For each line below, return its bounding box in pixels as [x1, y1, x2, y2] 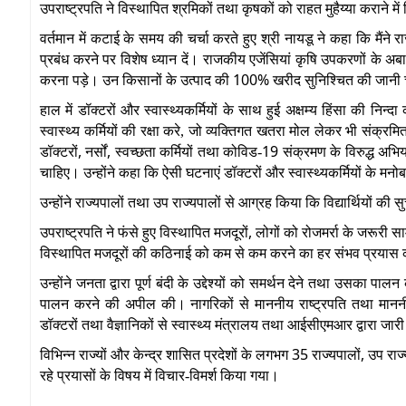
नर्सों [85, 143, 108, 159]
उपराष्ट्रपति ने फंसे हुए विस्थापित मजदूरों [40, 224, 248, 240]
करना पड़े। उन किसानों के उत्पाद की [40, 72, 233, 88]
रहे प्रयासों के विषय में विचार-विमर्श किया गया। [40, 367, 279, 383]
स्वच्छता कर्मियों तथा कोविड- [114, 143, 263, 159]
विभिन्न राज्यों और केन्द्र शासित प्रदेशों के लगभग [40, 346, 292, 362]
